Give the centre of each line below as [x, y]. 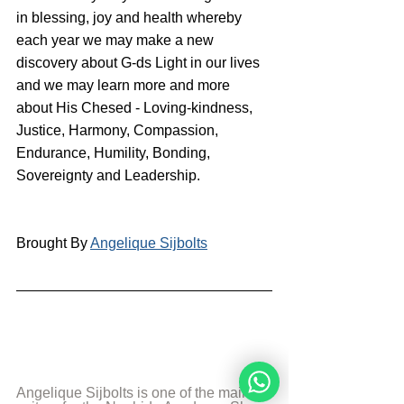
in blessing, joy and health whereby [131, 17]
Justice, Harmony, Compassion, [121, 130]
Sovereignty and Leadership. [108, 175]
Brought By [53, 243]
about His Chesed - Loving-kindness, [136, 107]
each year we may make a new [117, 40]
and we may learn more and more [125, 85]
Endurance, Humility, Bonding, [115, 152]
